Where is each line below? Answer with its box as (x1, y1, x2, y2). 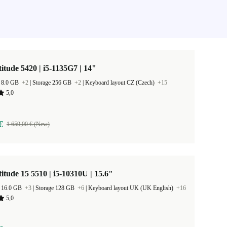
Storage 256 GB (32, 79, 73, 86)
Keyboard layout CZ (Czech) (85, 79, 156, 86)
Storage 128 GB (35, 184, 76, 192)
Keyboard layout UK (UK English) (88, 184, 175, 192)
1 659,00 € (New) (6, 121, 50, 128)
